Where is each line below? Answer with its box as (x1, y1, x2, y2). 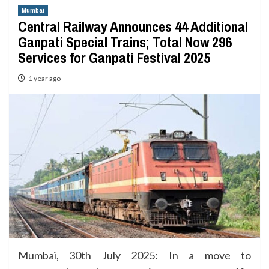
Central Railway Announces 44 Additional (18, 17, 248, 36)
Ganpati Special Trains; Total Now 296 (18, 32, 232, 52)
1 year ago (28, 74, 61, 83)
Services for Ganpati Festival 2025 (18, 48, 210, 67)
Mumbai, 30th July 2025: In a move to (18, 248, 251, 262)
